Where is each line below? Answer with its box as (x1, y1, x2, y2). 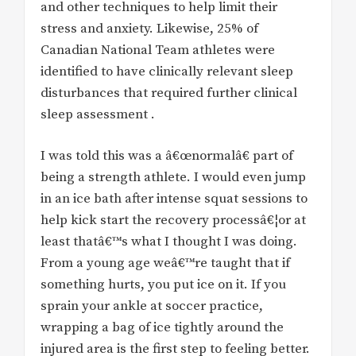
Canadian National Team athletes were (41, 41, 275, 59)
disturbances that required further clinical (41, 83, 297, 102)
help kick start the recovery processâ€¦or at (41, 211, 306, 230)
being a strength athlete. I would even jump (41, 168, 306, 187)
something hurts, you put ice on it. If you (41, 276, 286, 294)
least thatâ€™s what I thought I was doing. (41, 233, 297, 251)
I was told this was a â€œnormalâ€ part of (41, 147, 293, 165)
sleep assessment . (41, 105, 155, 123)
